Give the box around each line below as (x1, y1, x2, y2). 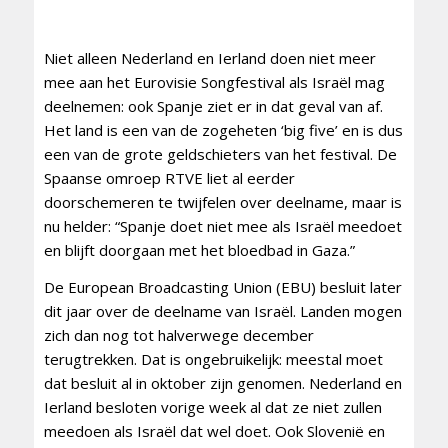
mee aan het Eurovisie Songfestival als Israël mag (43, 72, 385, 93)
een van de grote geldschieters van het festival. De (43, 144, 397, 165)
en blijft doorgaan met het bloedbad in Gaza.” (43, 240, 355, 261)
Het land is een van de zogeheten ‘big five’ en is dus (43, 120, 403, 141)
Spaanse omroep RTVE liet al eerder (43, 168, 295, 189)
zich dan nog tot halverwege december (43, 325, 314, 346)
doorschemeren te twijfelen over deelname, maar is (43, 192, 402, 213)
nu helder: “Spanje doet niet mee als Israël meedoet (43, 216, 402, 237)
